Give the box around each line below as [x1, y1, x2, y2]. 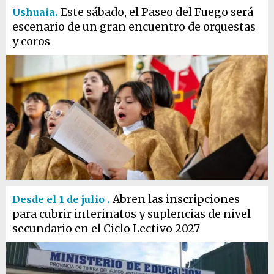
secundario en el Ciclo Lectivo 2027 [12, 222, 200, 235]
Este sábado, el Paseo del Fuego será [61, 6, 253, 19]
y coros [12, 35, 50, 48]
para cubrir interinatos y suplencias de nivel [12, 207, 251, 221]
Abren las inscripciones [113, 193, 240, 206]
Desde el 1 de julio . [12, 193, 109, 206]
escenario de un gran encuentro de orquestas [12, 20, 256, 34]
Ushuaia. [12, 6, 57, 18]
